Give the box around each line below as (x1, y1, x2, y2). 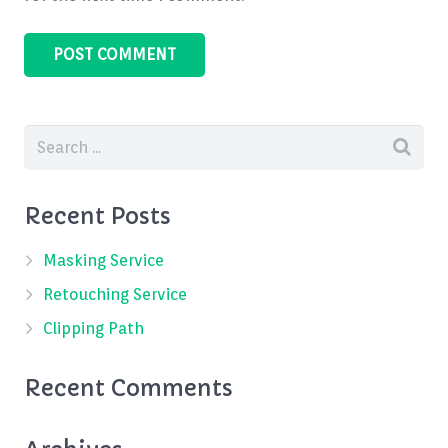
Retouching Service (43, 285, 188, 305)
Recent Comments (24, 375, 233, 403)
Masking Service (43, 251, 165, 271)
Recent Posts (24, 203, 171, 231)
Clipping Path (43, 319, 145, 339)
